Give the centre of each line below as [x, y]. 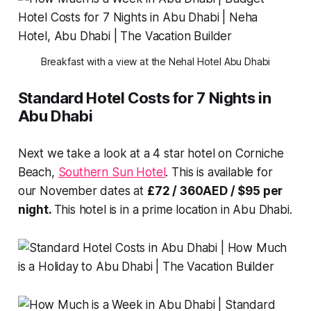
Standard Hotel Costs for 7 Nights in [144, 98]
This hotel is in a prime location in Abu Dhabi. [173, 209]
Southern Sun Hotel [112, 172]
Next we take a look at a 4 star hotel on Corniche [151, 153]
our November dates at [82, 191]
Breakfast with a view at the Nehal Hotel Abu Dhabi [155, 61]
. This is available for [219, 172]
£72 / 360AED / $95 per [215, 191]
